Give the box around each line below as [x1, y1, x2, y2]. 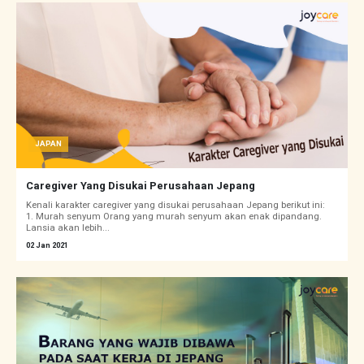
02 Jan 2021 [26, 240, 68, 252]
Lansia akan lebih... [26, 221, 110, 236]
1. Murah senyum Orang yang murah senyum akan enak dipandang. [26, 210, 322, 224]
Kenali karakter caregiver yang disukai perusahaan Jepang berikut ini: [26, 198, 330, 213]
